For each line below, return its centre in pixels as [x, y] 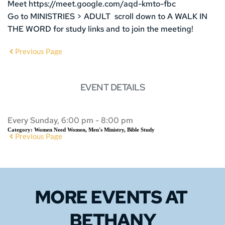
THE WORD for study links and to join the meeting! [100, 29]
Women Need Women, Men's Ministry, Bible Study [94, 130]
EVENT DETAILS [113, 87]
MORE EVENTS [100, 197]
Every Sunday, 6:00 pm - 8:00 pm [70, 121]
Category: [21, 130]
